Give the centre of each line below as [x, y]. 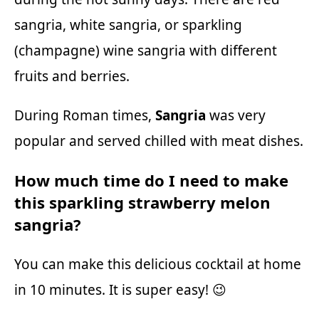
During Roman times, [83, 115]
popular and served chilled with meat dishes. [159, 141]
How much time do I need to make [151, 181]
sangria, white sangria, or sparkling [128, 25]
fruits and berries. [72, 76]
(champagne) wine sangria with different [146, 50]
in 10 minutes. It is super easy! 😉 [120, 290]
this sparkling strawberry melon [142, 203]
